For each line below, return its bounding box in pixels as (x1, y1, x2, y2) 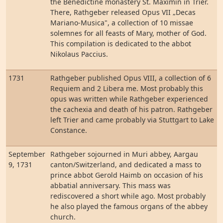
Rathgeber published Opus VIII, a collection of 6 (50, 73, 211, 83)
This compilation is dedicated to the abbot (50, 39, 191, 48)
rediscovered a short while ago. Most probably (50, 191, 206, 201)
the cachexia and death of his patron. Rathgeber (50, 105, 213, 114)
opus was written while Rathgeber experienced (50, 94, 208, 104)
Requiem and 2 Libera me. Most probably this (50, 84, 203, 93)
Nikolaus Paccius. (50, 49, 108, 59)
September (8, 149, 45, 159)
